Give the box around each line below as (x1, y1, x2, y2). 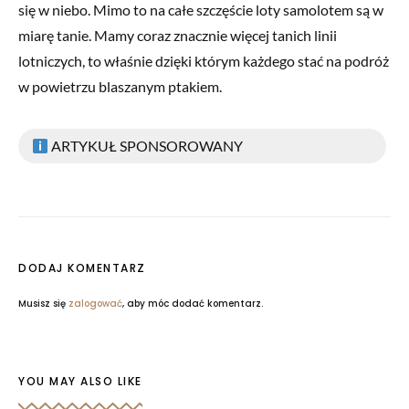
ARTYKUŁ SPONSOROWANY (48, 136, 244, 154)
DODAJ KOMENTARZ (18, 259, 146, 276)
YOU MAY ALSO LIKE (18, 372, 142, 389)
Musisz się (18, 296, 68, 310)
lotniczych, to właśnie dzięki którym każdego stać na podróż (18, 51, 389, 69)
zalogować (68, 296, 122, 310)
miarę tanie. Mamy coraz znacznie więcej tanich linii (18, 26, 337, 44)
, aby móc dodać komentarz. (122, 296, 263, 310)
